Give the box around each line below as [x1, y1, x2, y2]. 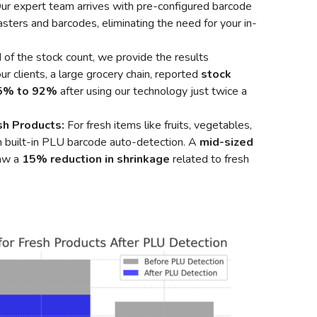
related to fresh [170, 151, 249, 167]
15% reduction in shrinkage [22, 151, 170, 167]
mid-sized [200, 134, 253, 150]
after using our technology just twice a [57, 83, 247, 99]
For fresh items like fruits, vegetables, [64, 117, 252, 133]
